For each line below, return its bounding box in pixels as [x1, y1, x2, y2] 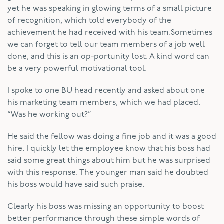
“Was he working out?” [7, 110, 91, 119]
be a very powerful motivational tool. [7, 64, 147, 73]
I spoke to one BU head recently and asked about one [7, 86, 205, 95]
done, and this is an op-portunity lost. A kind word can [7, 52, 209, 61]
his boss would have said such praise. [7, 180, 144, 189]
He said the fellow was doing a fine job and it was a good [7, 132, 216, 141]
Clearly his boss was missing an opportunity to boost [7, 202, 204, 211]
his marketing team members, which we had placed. [7, 98, 200, 107]
